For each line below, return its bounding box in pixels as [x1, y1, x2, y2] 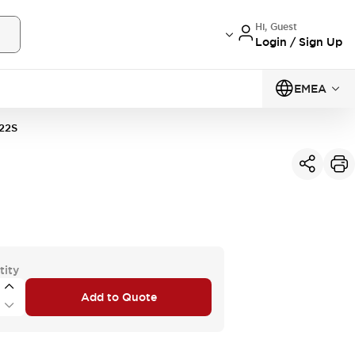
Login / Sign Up [255, 34, 342, 49]
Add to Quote [80, 289, 157, 304]
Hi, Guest [255, 20, 297, 33]
